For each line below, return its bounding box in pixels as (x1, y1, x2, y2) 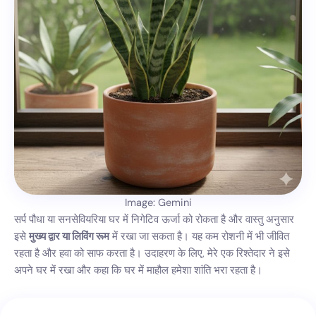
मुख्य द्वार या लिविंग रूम (29, 230, 109, 244)
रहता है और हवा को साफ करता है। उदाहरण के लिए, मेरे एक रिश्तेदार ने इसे (14, 247, 290, 261)
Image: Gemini (124, 196, 192, 210)
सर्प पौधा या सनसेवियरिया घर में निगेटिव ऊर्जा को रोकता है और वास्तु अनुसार (14, 213, 294, 227)
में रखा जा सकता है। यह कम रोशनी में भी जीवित (109, 230, 289, 244)
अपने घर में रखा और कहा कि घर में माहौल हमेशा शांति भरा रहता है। (14, 264, 262, 278)
